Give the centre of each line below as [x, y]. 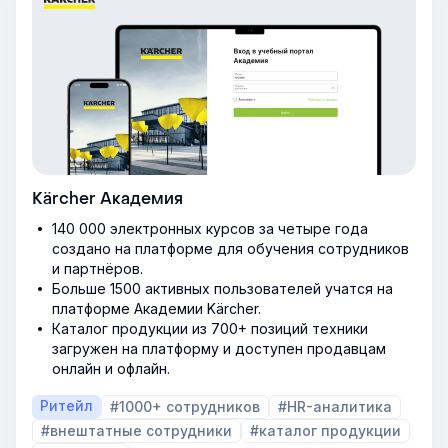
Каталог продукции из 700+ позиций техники [210, 328]
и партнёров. [97, 268]
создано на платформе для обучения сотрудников [230, 248]
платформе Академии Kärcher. [156, 308]
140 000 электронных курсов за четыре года [210, 228]
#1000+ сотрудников [185, 406]
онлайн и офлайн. [111, 368]
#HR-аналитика [335, 406]
